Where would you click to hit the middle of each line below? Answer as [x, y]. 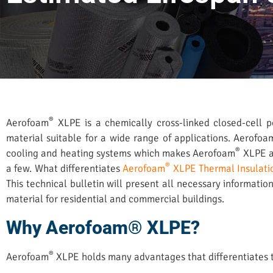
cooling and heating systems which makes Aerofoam [121, 154]
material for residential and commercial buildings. [118, 199]
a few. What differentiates [65, 169]
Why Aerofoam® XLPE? [103, 228]
